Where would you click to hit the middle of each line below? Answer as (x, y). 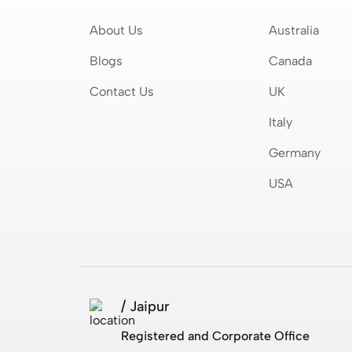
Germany (294, 152)
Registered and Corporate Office (215, 335)
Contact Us (122, 91)
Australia (293, 30)
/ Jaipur (145, 306)
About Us (116, 30)
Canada (290, 60)
